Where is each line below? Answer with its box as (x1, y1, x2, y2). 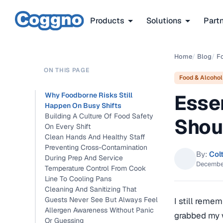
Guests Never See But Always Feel (45, 195, 158, 204)
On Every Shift (45, 122, 91, 131)
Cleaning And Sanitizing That (45, 185, 136, 194)
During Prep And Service (45, 153, 123, 162)
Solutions (146, 15, 182, 26)
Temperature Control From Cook (45, 164, 146, 173)
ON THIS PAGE (44, 66, 90, 74)
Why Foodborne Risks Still (45, 91, 132, 100)
